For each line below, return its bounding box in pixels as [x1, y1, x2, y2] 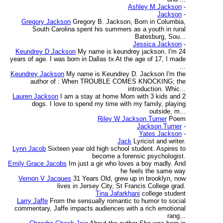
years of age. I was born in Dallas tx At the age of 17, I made [10, 55, 186, 63]
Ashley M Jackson [128, 3, 182, 10]
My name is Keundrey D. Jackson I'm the [66, 70, 186, 78]
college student [142, 190, 186, 197]
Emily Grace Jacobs [8, 160, 67, 167]
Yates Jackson [139, 130, 182, 137]
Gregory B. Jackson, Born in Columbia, [73, 18, 186, 25]
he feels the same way [120, 167, 186, 175]
